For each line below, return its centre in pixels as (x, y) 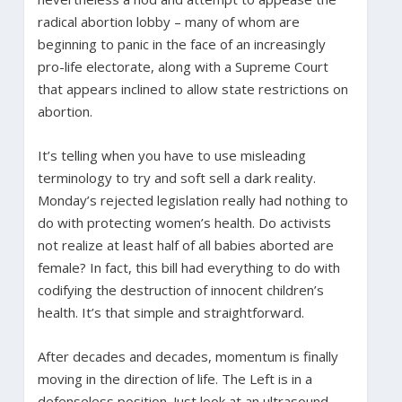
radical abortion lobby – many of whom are (168, 21)
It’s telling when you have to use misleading (171, 155)
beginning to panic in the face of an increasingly (181, 44)
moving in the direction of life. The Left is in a (175, 378)
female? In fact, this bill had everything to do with (188, 267)
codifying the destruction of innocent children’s (180, 289)
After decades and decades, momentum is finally (188, 356)
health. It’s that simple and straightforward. (172, 312)
